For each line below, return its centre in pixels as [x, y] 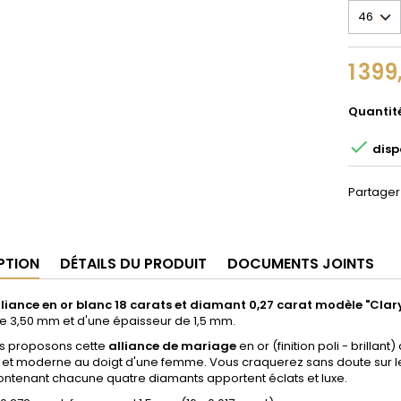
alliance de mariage [174, 346]
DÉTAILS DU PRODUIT [133, 264]
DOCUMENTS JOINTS [301, 264]
